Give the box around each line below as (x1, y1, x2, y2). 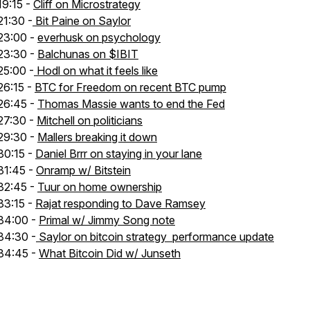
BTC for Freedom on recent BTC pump (35, 80, 226, 94)
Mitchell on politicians (37, 113, 143, 127)
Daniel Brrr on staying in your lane (35, 147, 202, 161)
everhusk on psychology (37, 30, 161, 44)
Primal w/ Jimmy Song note (39, 213, 175, 227)
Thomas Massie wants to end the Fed (37, 97, 225, 111)
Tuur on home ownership (37, 180, 162, 194)
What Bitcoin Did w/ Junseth (39, 246, 181, 260)
